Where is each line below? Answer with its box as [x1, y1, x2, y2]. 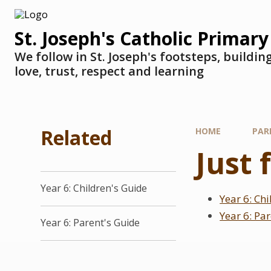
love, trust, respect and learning [15, 63, 204, 79]
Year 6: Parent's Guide [41, 216, 140, 230]
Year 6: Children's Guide [41, 181, 148, 195]
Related [41, 125, 113, 151]
